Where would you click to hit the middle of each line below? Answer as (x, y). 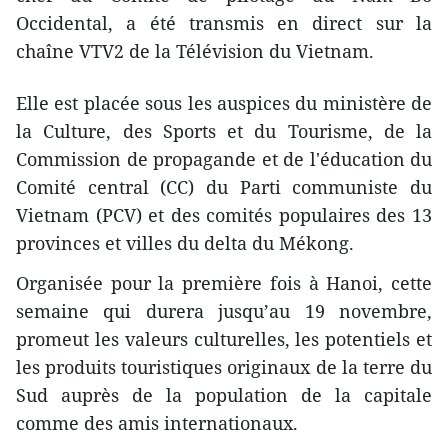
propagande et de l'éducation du (292, 158)
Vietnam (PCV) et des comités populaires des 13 (224, 214)
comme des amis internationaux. (157, 422)
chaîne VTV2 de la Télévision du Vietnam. (195, 50)
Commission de (82, 158)
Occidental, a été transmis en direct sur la (224, 22)
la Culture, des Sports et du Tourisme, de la (224, 130)
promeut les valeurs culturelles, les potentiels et (224, 338)
